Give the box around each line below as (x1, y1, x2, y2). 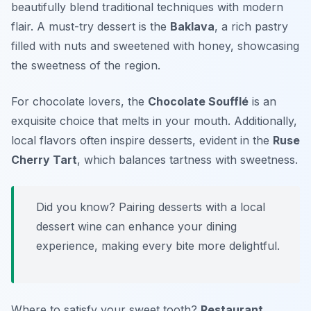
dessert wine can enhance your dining (36, 219, 237, 234)
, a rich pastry (215, 19, 288, 34)
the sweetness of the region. (11, 58, 160, 73)
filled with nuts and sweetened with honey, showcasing (11, 39, 299, 53)
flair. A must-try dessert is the (11, 19, 170, 34)
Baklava (170, 19, 215, 34)
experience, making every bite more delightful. (36, 239, 280, 253)
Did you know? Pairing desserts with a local (36, 200, 265, 215)
